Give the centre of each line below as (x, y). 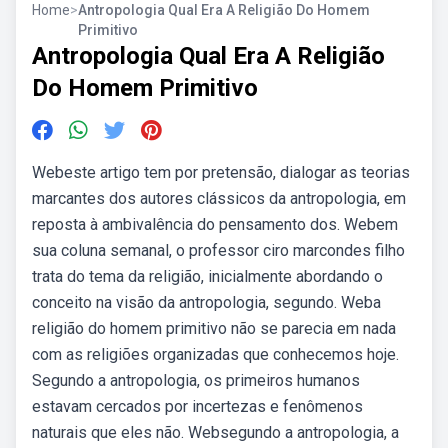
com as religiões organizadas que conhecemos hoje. (215, 354)
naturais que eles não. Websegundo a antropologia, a (215, 432)
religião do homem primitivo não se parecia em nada (214, 328)
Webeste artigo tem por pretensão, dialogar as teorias (221, 172)
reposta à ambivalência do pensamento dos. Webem (215, 224)
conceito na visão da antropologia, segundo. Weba (206, 302)
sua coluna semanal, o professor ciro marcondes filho (218, 250)
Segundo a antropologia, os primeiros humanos (196, 380)
